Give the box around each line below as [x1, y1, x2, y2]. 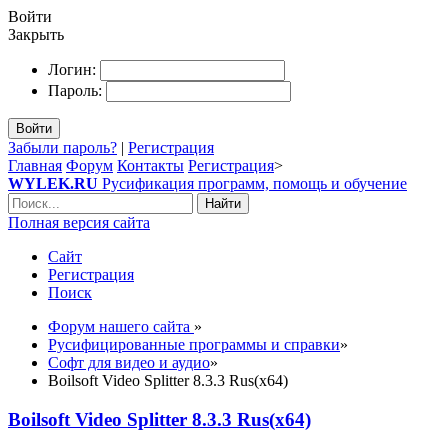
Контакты [117, 157, 184, 174]
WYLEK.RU [8, 175, 98, 192]
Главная [8, 157, 62, 174]
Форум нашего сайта [48, 318, 194, 335]
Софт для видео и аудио [48, 354, 210, 371]
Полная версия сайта [8, 214, 150, 231]
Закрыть [8, 26, 64, 43]
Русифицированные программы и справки [48, 336, 340, 353]
